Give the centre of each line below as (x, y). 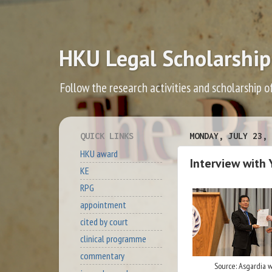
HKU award (99, 153)
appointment (103, 205)
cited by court (104, 222)
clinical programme (113, 239)
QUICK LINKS (107, 135)
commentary (102, 256)
